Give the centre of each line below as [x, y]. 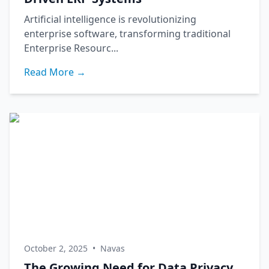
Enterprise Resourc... [71, 48]
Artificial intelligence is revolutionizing [110, 19]
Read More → [55, 72]
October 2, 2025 [56, 248]
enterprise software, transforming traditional [127, 34]
